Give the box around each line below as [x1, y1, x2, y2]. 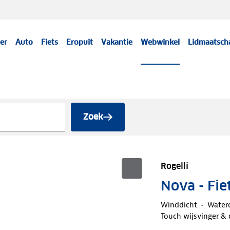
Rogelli [160, 160, 188, 171]
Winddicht [160, 199, 197, 210]
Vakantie [101, 37, 133, 47]
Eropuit [66, 37, 93, 47]
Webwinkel [141, 37, 180, 47]
